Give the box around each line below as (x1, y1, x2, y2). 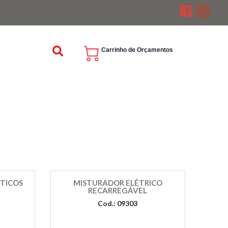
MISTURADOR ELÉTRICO (73, 178, 162, 187)
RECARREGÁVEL (88, 186, 148, 195)
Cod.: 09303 (98, 199, 138, 208)
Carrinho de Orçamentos (101, 46, 174, 53)
